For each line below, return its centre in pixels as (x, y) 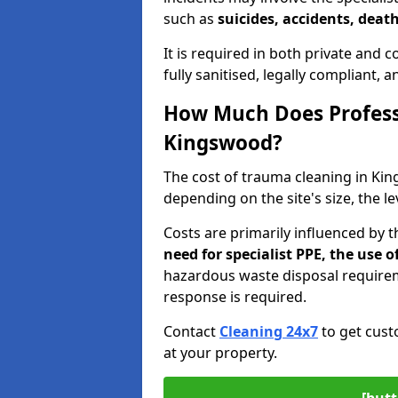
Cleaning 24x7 (269, 331)
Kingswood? (223, 143)
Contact (191, 331)
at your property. (220, 353)
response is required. (235, 297)
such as (191, 19)
